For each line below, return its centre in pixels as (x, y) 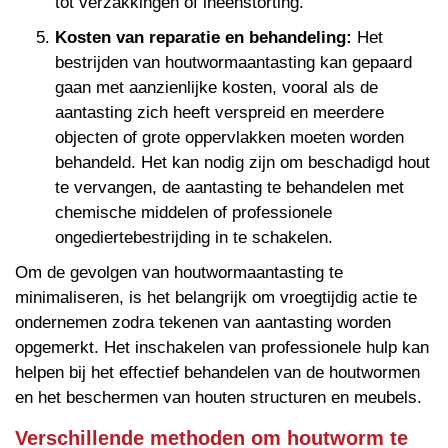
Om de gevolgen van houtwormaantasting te (179, 273)
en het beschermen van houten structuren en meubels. (218, 398)
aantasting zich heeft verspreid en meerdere (219, 113)
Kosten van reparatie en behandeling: (203, 38)
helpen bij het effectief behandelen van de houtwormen (217, 373)
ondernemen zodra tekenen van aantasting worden (203, 323)
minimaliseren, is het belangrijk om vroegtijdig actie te (216, 298)
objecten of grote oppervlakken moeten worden (229, 138)
